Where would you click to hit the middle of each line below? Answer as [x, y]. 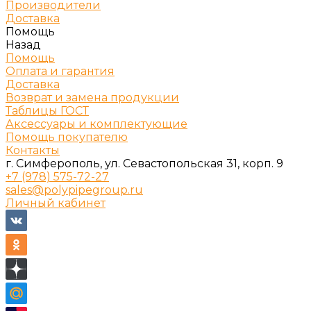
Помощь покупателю [67, 137]
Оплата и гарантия [60, 71]
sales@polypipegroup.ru [74, 190]
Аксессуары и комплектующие [96, 124]
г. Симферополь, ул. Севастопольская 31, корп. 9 [144, 163]
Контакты [33, 150]
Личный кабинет [56, 203]
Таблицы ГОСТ [47, 111]
